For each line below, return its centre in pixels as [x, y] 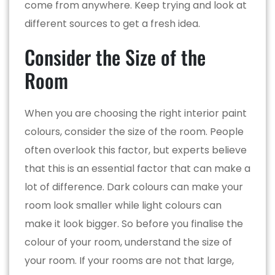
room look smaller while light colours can [123, 205]
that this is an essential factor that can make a [137, 168]
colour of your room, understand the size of [128, 242]
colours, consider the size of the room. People [134, 131]
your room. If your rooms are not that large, [129, 260]
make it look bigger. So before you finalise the [134, 223]
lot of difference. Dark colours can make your [134, 187]
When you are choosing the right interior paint [136, 113]
